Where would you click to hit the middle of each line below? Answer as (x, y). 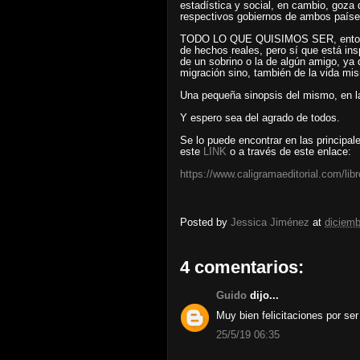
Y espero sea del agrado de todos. (262, 118)
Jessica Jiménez (270, 223)
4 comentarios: (242, 267)
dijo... (263, 295)
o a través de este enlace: (289, 151)
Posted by (205, 223)
